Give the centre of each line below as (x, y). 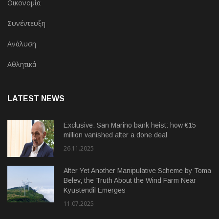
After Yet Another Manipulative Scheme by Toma (137, 171)
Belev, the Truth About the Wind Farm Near (130, 181)
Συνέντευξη (26, 23)
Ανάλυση (22, 44)
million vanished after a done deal (115, 135)
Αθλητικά (22, 65)
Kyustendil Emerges (95, 190)
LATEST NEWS (36, 99)
